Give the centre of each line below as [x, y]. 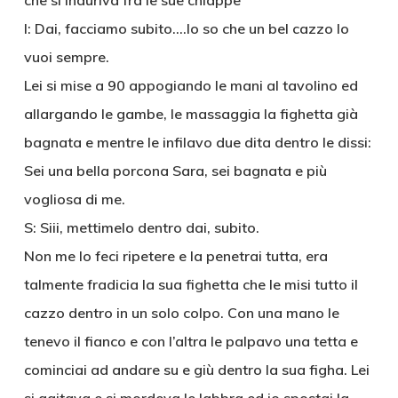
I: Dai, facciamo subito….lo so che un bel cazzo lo [186, 28]
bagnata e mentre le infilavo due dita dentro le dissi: [197, 142]
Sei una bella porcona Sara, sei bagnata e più [175, 171]
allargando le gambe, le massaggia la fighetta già [191, 114]
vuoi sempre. [66, 57]
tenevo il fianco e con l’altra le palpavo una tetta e [191, 341]
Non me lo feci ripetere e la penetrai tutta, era [175, 256]
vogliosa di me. [74, 199]
